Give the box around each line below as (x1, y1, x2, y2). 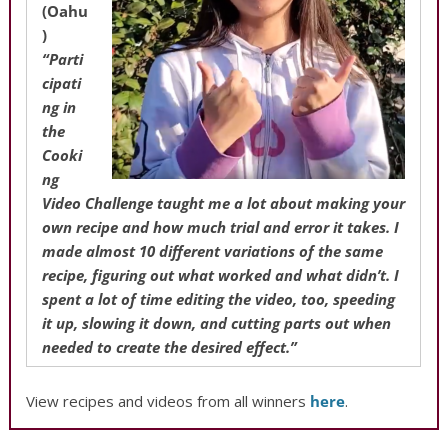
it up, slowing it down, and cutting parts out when (42, 312, 392, 333)
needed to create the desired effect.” (42, 336, 298, 357)
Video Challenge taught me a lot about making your (42, 192, 406, 213)
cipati (42, 72, 82, 93)
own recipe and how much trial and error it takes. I (42, 216, 400, 237)
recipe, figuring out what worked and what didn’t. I (42, 264, 400, 285)
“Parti (42, 48, 84, 69)
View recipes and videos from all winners (26, 391, 311, 411)
